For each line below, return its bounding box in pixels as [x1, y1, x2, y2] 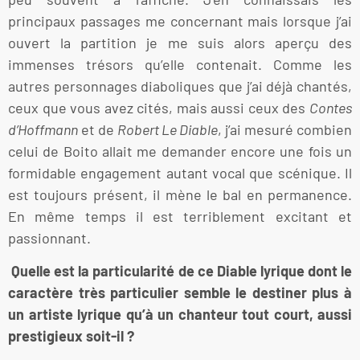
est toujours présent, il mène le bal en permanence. [8, 185, 352, 203]
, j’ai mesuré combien [218, 120, 352, 138]
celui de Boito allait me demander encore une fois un [8, 141, 352, 160]
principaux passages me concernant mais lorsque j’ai [8, 11, 352, 30]
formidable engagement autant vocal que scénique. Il [8, 163, 352, 182]
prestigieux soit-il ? [8, 326, 134, 345]
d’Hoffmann [8, 120, 78, 138]
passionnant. [8, 228, 91, 247]
